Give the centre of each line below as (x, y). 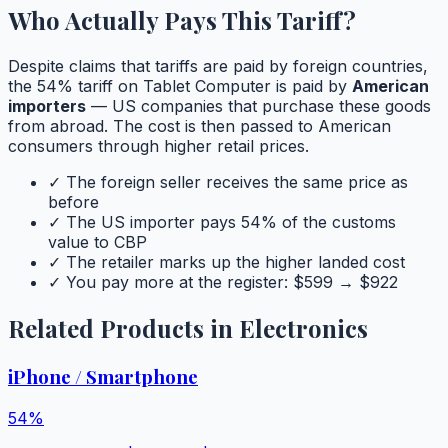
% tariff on (100, 86)
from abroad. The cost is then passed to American (199, 126)
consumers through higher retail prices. (158, 146)
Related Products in (123, 328)
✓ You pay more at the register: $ (176, 282)
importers (47, 106)
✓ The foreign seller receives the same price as (228, 182)
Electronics (303, 328)
